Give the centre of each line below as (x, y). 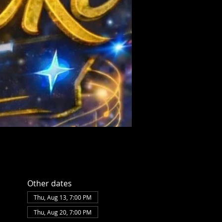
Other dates (49, 183)
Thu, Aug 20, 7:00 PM (62, 212)
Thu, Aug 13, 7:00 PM (62, 197)
